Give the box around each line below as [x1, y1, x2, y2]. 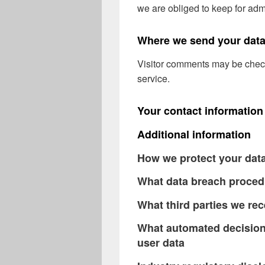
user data [137, 235, 185, 251]
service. [137, 72, 170, 86]
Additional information [137, 126, 251, 142]
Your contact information [137, 103, 263, 119]
